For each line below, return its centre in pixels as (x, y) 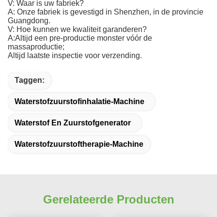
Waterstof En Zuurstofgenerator (73, 123)
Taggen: (30, 80)
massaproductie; (36, 47)
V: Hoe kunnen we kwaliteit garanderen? (77, 30)
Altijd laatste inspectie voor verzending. (75, 56)
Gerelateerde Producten (108, 200)
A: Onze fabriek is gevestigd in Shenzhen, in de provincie (106, 12)
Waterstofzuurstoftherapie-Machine (79, 144)
